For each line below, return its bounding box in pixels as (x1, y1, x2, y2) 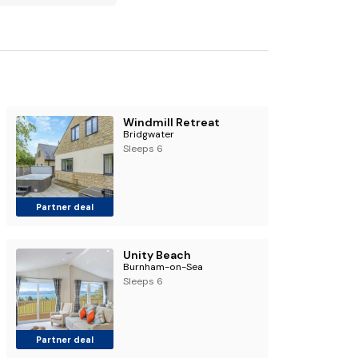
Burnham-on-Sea (122, 261, 203, 273)
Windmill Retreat (122, 115, 220, 129)
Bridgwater (122, 128, 174, 141)
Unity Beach (122, 248, 191, 262)
